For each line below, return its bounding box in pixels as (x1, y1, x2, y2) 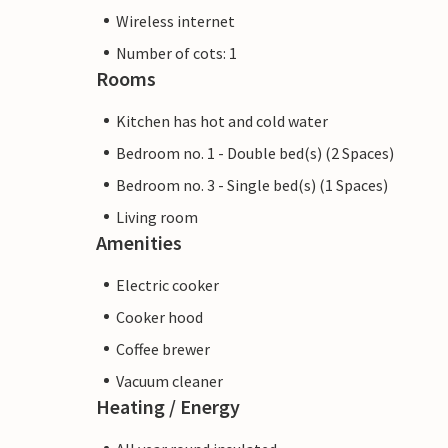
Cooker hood (116, 306, 203, 327)
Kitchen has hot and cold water (116, 110, 328, 131)
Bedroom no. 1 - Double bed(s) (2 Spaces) (116, 142, 394, 163)
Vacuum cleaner (116, 370, 223, 391)
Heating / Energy (96, 393, 240, 419)
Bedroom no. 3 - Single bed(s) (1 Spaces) (116, 174, 388, 195)
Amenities (96, 229, 182, 255)
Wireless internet (116, 10, 235, 31)
